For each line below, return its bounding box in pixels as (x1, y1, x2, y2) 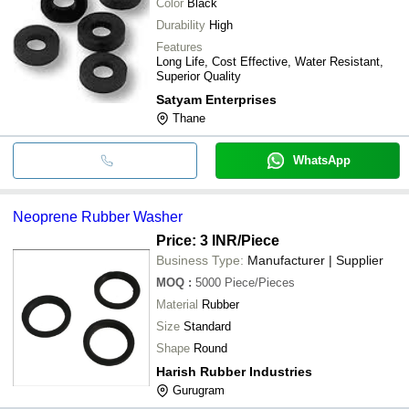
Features (156, 39, 203, 54)
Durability (156, 17, 205, 32)
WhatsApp (292, 152, 351, 167)
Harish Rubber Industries (156, 363, 312, 379)
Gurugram (173, 383, 225, 397)
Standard (184, 319, 231, 333)
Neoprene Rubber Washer (13, 208, 183, 225)
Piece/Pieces (225, 275, 295, 289)
